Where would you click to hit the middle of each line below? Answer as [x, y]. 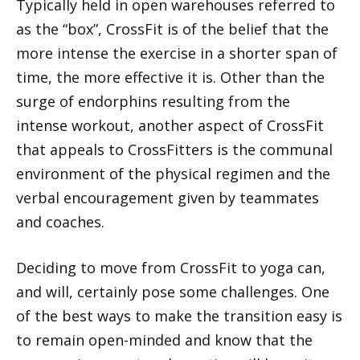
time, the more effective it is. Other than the [170, 77]
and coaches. [60, 221]
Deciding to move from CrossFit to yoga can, [171, 267]
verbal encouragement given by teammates [168, 197]
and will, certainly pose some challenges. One [173, 291]
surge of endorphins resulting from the [153, 101]
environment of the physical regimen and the [173, 173]
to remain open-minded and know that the [164, 340]
